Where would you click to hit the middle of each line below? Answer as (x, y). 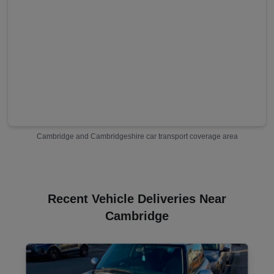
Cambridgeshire (117, 136)
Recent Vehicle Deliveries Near (137, 198)
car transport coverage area (191, 136)
